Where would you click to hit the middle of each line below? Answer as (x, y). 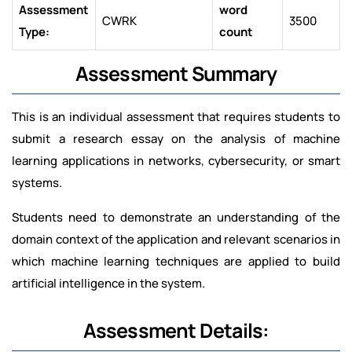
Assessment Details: (176, 331)
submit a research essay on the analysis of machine (176, 139)
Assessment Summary (176, 74)
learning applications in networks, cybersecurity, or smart (176, 161)
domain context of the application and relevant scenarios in (176, 240)
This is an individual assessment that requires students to (176, 117)
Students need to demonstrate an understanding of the (176, 218)
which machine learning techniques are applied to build (176, 262)
